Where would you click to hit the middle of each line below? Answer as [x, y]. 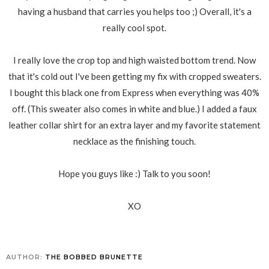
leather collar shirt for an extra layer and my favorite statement [134, 125]
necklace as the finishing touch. [134, 141]
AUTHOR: [26, 257]
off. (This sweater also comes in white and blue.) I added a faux [134, 108]
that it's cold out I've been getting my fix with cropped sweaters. [134, 76]
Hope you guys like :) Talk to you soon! [134, 173]
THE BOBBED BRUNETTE [94, 257]
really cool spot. [134, 27]
